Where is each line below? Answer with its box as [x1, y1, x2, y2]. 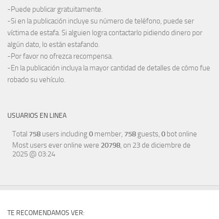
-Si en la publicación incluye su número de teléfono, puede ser [7, 17, 194, 26]
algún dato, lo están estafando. [7, 40, 100, 49]
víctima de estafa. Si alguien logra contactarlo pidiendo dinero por [7, 28, 202, 38]
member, [93, 130, 124, 139]
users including [41, 130, 89, 139]
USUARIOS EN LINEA [7, 111, 66, 120]
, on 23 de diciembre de [120, 141, 191, 150]
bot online [165, 130, 197, 139]
